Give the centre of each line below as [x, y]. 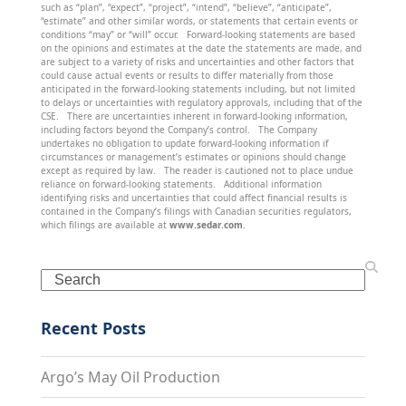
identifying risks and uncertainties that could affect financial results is [193, 197]
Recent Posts [93, 328]
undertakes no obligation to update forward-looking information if [184, 143]
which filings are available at [105, 224]
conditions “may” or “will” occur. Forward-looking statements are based [198, 34]
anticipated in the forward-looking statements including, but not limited [198, 88]
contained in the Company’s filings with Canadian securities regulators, [196, 211]
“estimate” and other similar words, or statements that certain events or [199, 20]
